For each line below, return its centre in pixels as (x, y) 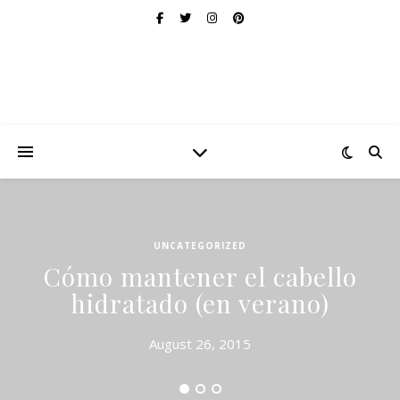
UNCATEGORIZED (200, 246)
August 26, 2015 (200, 344)
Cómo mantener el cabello (200, 276)
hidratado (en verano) (200, 303)
